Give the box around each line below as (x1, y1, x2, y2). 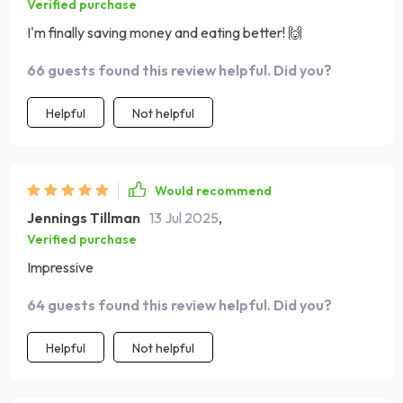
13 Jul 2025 (149, 209, 219, 227)
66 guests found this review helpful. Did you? (27, 61, 332, 79)
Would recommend (155, 183, 272, 199)
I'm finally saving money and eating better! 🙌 (27, 23, 302, 41)
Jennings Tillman (27, 209, 140, 227)
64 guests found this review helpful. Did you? (27, 296, 332, 314)
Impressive (27, 258, 94, 276)
